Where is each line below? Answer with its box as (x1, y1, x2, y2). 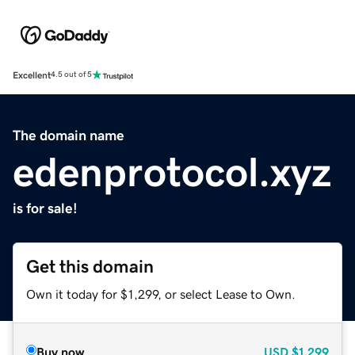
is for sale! (13, 200, 78, 216)
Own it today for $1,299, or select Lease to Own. (26, 287, 296, 300)
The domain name (13, 128, 124, 143)
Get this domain (26, 257, 154, 276)
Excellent (13, 70, 51, 80)
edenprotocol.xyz (13, 151, 331, 193)
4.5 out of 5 (51, 71, 92, 79)
